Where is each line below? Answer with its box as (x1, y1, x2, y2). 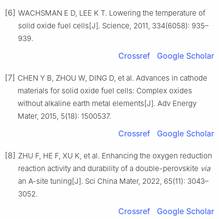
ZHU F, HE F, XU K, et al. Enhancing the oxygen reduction (18, 151, 212, 161)
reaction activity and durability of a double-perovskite (18, 164, 200, 174)
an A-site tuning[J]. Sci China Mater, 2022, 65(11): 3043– (18, 176, 209, 186)
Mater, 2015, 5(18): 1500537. (18, 111, 111, 121)
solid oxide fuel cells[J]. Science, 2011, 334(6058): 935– (18, 21, 209, 31)
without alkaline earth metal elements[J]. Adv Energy (18, 99, 197, 109)
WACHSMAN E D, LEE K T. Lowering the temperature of (18, 8, 205, 18)
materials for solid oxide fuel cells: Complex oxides (18, 86, 192, 96)
